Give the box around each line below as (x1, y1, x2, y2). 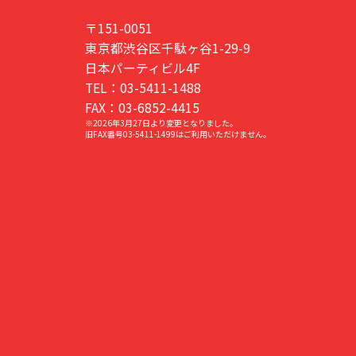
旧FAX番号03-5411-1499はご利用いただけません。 (85, 127, 271, 140)
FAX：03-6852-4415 (85, 98, 199, 117)
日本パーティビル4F (85, 58, 200, 77)
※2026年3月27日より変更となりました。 (85, 116, 238, 129)
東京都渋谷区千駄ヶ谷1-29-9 (85, 38, 250, 57)
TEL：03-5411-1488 (85, 78, 201, 97)
